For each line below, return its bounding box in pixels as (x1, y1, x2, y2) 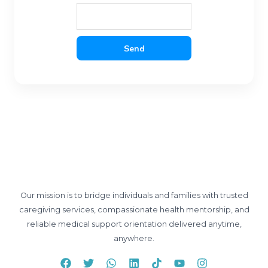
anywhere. (114, 234, 154, 243)
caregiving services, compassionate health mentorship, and (19, 205, 249, 215)
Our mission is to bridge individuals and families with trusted (20, 191, 248, 200)
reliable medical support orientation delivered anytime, (26, 220, 242, 229)
